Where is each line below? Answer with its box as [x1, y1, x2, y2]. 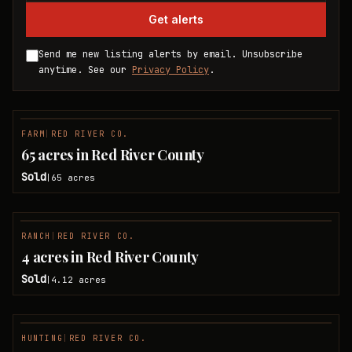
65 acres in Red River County [21, 145, 204, 164]
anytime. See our [38, 64, 126, 76]
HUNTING [21, 333, 64, 343]
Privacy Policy [132, 64, 209, 76]
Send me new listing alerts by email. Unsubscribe [38, 48, 302, 60]
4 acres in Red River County [21, 247, 200, 266]
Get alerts [148, 13, 203, 26]
